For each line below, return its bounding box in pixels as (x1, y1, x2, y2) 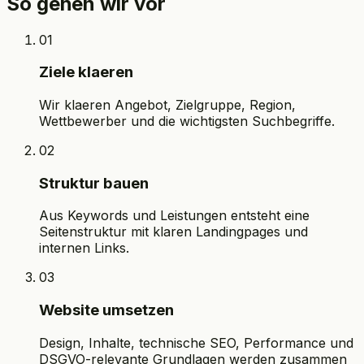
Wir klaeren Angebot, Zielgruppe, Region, (39, 96, 296, 113)
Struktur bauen (39, 173, 149, 193)
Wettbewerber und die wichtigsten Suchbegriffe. (39, 112, 335, 129)
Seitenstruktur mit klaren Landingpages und (39, 223, 308, 240)
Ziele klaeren (39, 63, 133, 82)
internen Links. (39, 240, 129, 257)
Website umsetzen (39, 301, 174, 320)
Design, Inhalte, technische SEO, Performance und (39, 334, 353, 351)
